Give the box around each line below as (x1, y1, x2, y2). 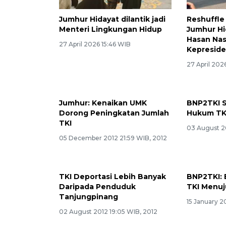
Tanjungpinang (59, 192, 118, 201)
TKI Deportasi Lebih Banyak (59, 172, 166, 181)
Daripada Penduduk (59, 182, 136, 191)
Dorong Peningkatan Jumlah (59, 108, 169, 118)
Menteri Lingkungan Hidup (59, 24, 162, 34)
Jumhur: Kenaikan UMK (59, 98, 147, 107)
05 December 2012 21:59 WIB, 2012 (59, 134, 167, 142)
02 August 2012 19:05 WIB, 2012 (59, 207, 157, 215)
